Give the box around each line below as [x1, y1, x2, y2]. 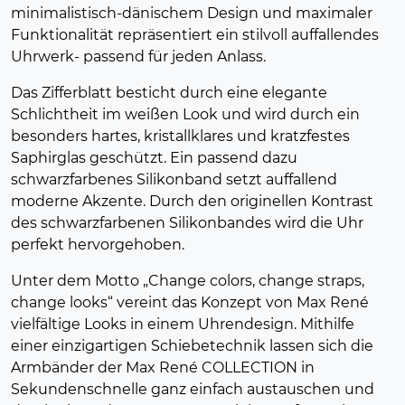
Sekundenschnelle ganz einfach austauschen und [11, 380, 374, 398]
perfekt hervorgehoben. [11, 235, 184, 253]
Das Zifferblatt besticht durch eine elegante [11, 83, 327, 101]
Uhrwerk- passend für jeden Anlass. [11, 47, 266, 65]
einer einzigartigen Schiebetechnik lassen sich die [11, 336, 373, 354]
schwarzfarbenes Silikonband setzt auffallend [11, 170, 337, 188]
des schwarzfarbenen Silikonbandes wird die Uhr [11, 213, 363, 231]
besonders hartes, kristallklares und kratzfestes [11, 127, 350, 145]
